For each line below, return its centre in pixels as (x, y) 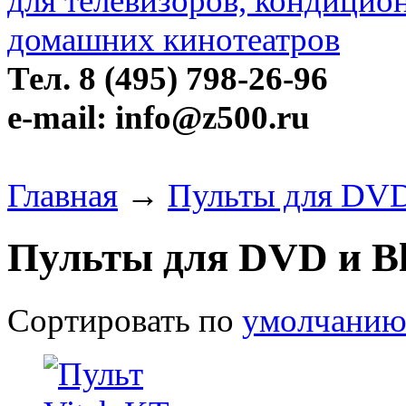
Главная (63, 195)
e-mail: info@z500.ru (159, 117)
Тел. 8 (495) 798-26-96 (168, 78)
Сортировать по (125, 320)
